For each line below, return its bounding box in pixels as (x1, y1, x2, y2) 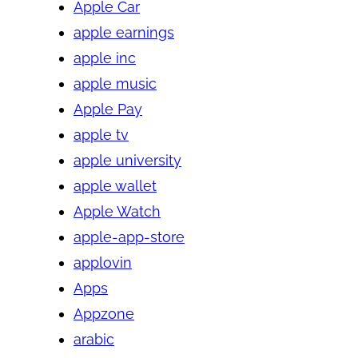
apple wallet (74, 177, 157, 194)
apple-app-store (74, 228, 185, 245)
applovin (74, 253, 132, 271)
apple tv (74, 125, 129, 143)
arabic (74, 330, 114, 348)
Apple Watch (74, 202, 161, 220)
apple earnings (74, 23, 174, 41)
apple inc (74, 49, 136, 66)
